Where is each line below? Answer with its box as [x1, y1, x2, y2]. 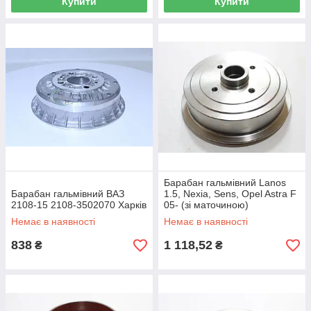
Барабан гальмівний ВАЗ [11, 188, 124, 199]
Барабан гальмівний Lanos [164, 177, 286, 188]
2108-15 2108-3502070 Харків [11, 199, 146, 210]
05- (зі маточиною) [164, 199, 249, 210]
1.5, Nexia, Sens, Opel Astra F [164, 188, 296, 199]
